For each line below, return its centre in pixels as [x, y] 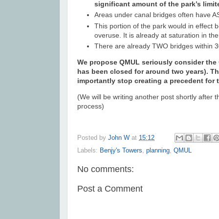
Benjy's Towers [121, 151]
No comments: [106, 169]
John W [119, 138]
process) [91, 106]
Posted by [93, 138]
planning [158, 151]
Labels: [88, 151]
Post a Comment [110, 189]
